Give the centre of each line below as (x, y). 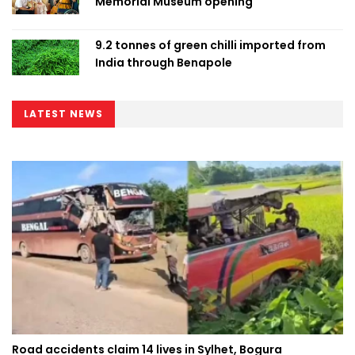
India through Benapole (164, 62)
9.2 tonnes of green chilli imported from (210, 45)
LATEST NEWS (63, 113)
